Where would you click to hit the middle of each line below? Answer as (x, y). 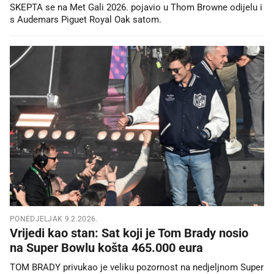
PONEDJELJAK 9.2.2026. (54, 219)
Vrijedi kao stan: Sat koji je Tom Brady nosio (129, 233)
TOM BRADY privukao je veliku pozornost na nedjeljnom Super (137, 267)
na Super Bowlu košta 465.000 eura (106, 247)
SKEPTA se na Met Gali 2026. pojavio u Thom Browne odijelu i (136, 7)
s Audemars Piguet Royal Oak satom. (86, 19)
